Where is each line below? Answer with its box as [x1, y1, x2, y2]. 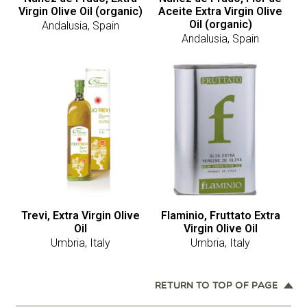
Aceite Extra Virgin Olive [158, 4, 283, 18]
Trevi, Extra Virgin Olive [21, 208, 140, 222]
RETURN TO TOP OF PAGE [155, 280, 278, 291]
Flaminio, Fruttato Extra [160, 208, 280, 222]
